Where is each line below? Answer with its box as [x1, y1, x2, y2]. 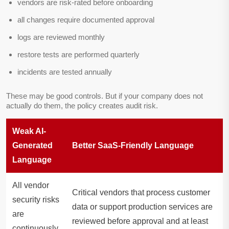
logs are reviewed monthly [17, 33, 105, 42]
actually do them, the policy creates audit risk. [6, 101, 158, 110]
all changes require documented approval [17, 15, 154, 25]
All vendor [12, 181, 49, 190]
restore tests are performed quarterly [17, 50, 140, 59]
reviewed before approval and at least [72, 217, 208, 226]
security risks [12, 195, 59, 204]
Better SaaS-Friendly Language [72, 141, 194, 150]
